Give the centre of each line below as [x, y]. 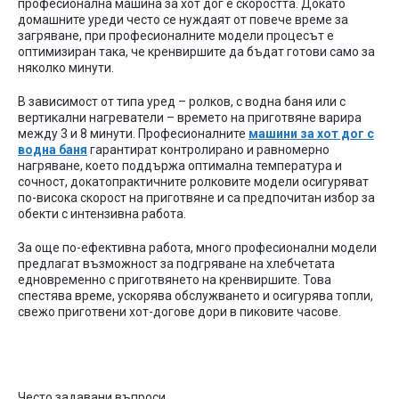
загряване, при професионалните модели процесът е [176, 36]
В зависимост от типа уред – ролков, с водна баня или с [182, 102]
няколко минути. [67, 68]
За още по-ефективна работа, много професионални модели [197, 248]
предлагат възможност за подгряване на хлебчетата [176, 264]
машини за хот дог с [311, 134]
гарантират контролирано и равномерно [208, 150]
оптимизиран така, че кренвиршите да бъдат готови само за [196, 52]
